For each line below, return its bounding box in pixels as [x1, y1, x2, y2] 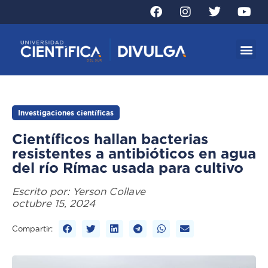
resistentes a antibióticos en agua [12, 144, 256, 162]
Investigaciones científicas [18, 108, 114, 117]
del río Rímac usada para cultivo [12, 159, 243, 176]
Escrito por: [12, 185, 72, 197]
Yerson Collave [72, 185, 145, 197]
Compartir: [12, 224, 53, 233]
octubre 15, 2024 [12, 197, 95, 209]
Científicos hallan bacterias [12, 130, 208, 148]
